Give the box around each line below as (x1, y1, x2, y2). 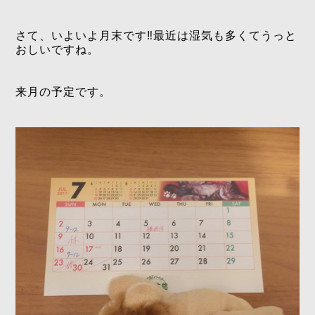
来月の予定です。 (15, 86, 111, 98)
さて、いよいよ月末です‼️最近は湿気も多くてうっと (15, 30, 297, 42)
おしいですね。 (15, 44, 99, 56)
